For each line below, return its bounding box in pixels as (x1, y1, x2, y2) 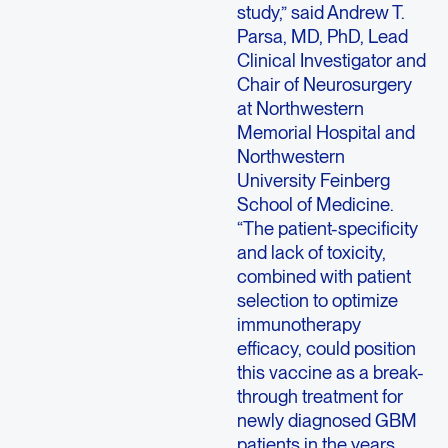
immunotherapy (236, 312, 361, 335)
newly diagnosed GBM (236, 408, 417, 431)
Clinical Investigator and (236, 48, 426, 71)
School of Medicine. (236, 192, 394, 215)
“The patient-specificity (236, 216, 418, 239)
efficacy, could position (236, 336, 416, 359)
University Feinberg (236, 168, 390, 191)
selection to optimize (236, 288, 398, 311)
